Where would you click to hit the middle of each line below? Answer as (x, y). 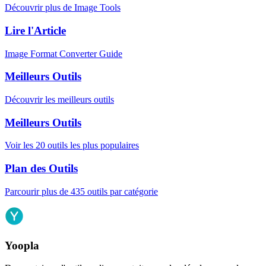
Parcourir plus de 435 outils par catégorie (81, 191)
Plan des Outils (41, 169)
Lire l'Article (35, 30)
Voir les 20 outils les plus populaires (72, 145)
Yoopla (22, 245)
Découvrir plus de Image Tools (63, 8)
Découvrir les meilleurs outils (59, 100)
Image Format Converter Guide (64, 53)
